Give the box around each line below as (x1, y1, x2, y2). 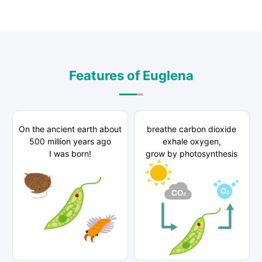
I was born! (49, 148, 92, 158)
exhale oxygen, (162, 136, 221, 146)
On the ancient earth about (19, 123, 122, 134)
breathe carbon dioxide (147, 123, 237, 134)
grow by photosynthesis (146, 148, 238, 158)
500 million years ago (29, 136, 112, 146)
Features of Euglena (68, 67, 194, 83)
